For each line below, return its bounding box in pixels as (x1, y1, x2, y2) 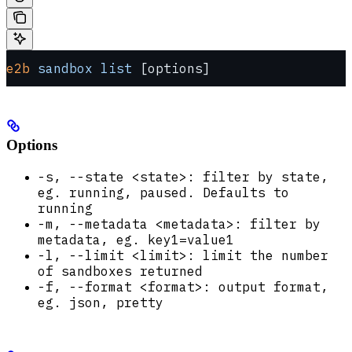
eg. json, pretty (38, 294, 163, 310)
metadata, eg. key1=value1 (38, 231, 234, 247)
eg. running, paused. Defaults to (38, 184, 289, 200)
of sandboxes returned (38, 262, 203, 279)
